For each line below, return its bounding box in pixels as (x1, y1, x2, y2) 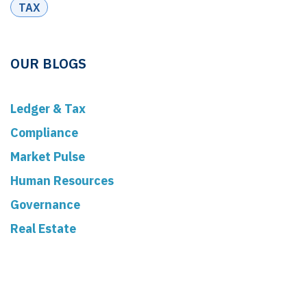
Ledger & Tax (10, 101, 86, 117)
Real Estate (10, 221, 76, 237)
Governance (10, 197, 80, 213)
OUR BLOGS (10, 54, 86, 73)
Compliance (10, 125, 78, 141)
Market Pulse (10, 149, 85, 165)
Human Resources (10, 173, 114, 189)
